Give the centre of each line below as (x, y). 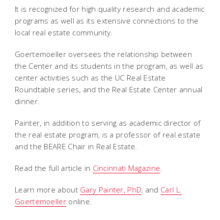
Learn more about (48, 189)
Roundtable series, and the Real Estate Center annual (109, 89)
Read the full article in (54, 168)
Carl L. (171, 189)
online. (79, 201)
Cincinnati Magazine (126, 168)
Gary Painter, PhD (111, 189)
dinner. (27, 101)
